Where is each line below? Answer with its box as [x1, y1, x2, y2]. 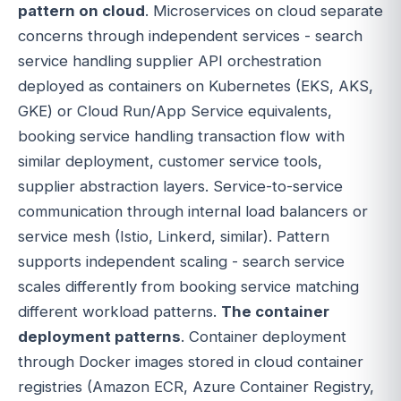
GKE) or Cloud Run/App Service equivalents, [18, 102, 332, 121]
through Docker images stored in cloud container [18, 353, 363, 371]
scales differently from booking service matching [18, 277, 359, 296]
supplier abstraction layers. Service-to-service [18, 177, 343, 196]
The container [221, 303, 329, 321]
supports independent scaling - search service [18, 252, 345, 271]
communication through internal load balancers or [18, 202, 368, 221]
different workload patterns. [18, 303, 221, 321]
